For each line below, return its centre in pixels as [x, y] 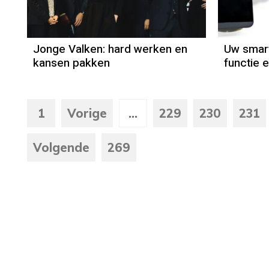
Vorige [87, 113]
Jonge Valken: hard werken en [110, 50]
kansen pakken [71, 63]
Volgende [61, 148]
